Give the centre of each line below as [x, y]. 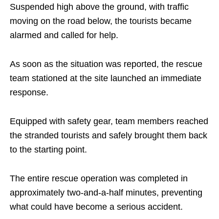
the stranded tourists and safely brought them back [109, 135]
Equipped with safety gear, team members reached [109, 121]
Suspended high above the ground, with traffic [99, 7]
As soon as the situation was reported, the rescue [106, 64]
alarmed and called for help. [64, 35]
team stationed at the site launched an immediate [106, 78]
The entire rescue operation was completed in [99, 178]
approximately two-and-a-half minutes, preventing [106, 193]
